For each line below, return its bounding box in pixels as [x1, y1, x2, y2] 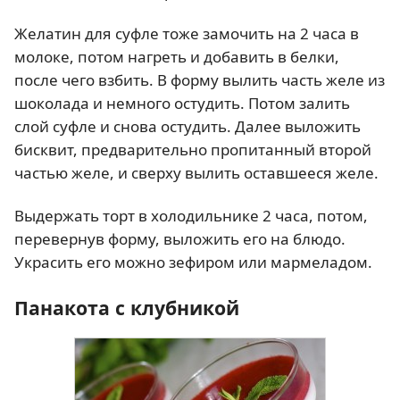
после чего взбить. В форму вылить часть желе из [14, 70, 385, 91]
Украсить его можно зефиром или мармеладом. [14, 251, 372, 272]
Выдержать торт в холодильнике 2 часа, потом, [14, 204, 368, 226]
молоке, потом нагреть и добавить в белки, [14, 46, 339, 68]
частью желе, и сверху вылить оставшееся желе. [14, 162, 379, 184]
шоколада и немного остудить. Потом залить [14, 93, 350, 114]
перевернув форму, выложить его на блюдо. [14, 228, 346, 249]
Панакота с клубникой [14, 294, 239, 321]
